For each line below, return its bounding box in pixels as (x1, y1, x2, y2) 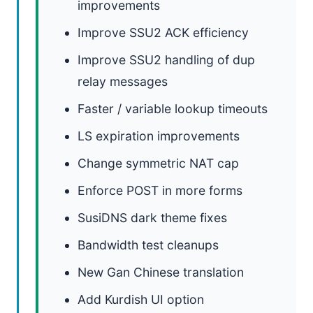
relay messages (78, 74, 168, 89)
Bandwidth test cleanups (78, 238, 219, 252)
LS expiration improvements (78, 129, 240, 143)
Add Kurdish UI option (78, 292, 204, 307)
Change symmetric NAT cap (78, 156, 239, 170)
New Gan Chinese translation (78, 265, 244, 279)
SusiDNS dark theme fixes (78, 210, 227, 225)
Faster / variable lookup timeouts (78, 101, 268, 116)
